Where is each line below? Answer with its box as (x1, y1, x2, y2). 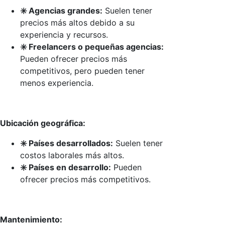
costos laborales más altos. (20, 150, 124, 160)
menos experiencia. (20, 77, 93, 88)
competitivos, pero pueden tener (20, 65, 145, 76)
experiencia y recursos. (20, 29, 108, 40)
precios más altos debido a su (20, 17, 135, 28)
